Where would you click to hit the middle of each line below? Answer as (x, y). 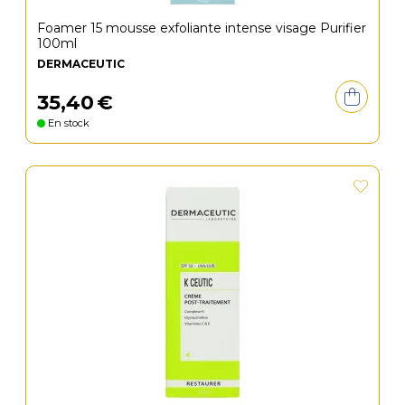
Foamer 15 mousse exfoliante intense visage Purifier (202, 28)
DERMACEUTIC (81, 64)
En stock (67, 123)
